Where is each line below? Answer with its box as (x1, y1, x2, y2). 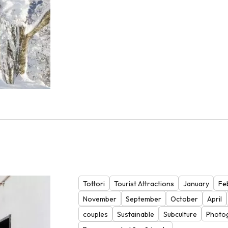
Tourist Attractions (113, 179, 174, 188)
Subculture (163, 209, 197, 219)
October (170, 194, 198, 204)
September (125, 194, 161, 204)
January (183, 179, 209, 188)
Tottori (82, 179, 105, 188)
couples (82, 209, 108, 219)
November (82, 194, 117, 204)
